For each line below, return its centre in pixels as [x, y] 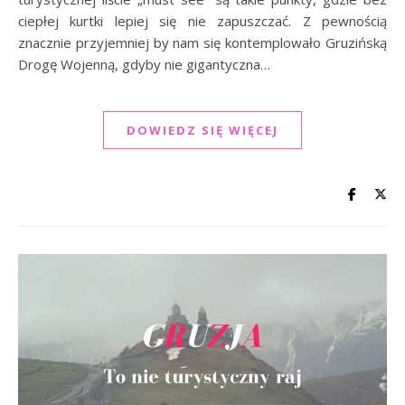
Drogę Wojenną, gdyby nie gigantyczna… [144, 64]
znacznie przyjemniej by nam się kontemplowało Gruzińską [202, 42]
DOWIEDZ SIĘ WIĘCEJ [202, 130]
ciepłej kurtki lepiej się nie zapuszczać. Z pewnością [202, 20]
